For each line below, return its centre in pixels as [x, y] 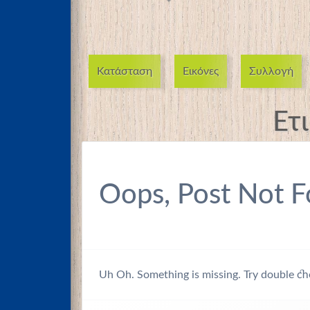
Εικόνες [201, 72]
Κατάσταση [125, 72]
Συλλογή [271, 72]
